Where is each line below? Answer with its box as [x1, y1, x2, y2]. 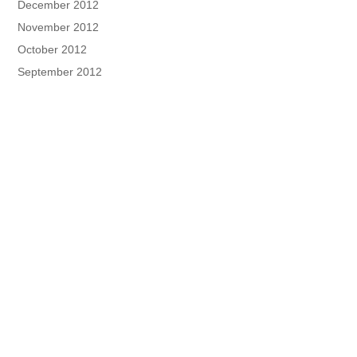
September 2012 [18, 65, 103, 79]
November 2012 [18, 21, 100, 34]
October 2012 [18, 43, 88, 57]
